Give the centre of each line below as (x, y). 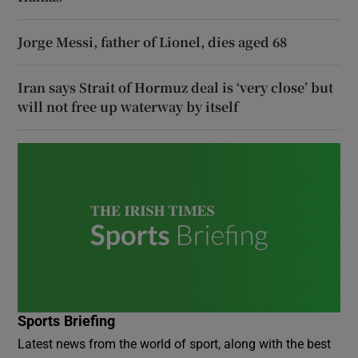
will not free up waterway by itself (128, 106)
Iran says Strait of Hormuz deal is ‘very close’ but (176, 87)
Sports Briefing (67, 321)
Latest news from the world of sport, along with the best (175, 343)
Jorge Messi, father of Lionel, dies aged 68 (153, 42)
